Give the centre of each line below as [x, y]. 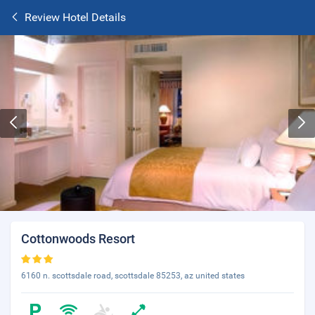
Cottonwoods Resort [78, 239]
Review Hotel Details [75, 17]
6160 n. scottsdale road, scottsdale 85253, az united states [133, 276]
